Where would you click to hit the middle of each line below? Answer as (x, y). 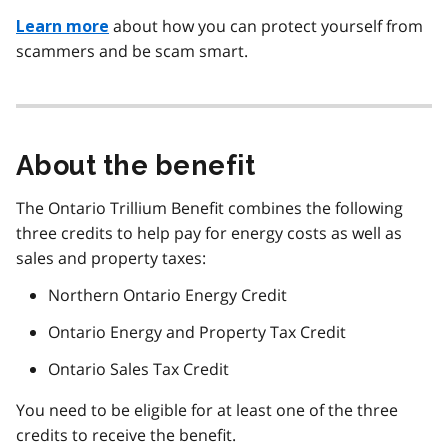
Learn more (62, 27)
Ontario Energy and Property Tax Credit (197, 332)
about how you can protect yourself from (266, 26)
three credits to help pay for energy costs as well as (209, 233)
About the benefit (136, 166)
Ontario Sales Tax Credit (138, 369)
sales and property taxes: (111, 258)
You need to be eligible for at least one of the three (207, 410)
